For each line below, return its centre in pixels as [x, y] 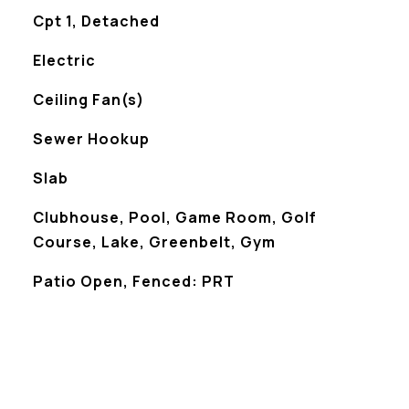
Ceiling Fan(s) [88, 100]
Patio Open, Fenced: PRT [133, 281]
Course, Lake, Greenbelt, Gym [154, 242]
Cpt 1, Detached [96, 21]
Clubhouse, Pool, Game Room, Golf [174, 217]
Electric [64, 60]
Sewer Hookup [91, 139]
